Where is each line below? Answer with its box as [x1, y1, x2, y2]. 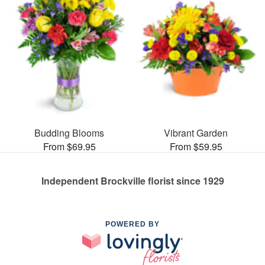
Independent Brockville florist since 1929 [41, 174, 224, 188]
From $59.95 [169, 140, 222, 154]
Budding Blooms [34, 126, 104, 140]
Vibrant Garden [164, 126, 228, 140]
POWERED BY [105, 220, 160, 229]
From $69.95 [43, 140, 96, 154]
